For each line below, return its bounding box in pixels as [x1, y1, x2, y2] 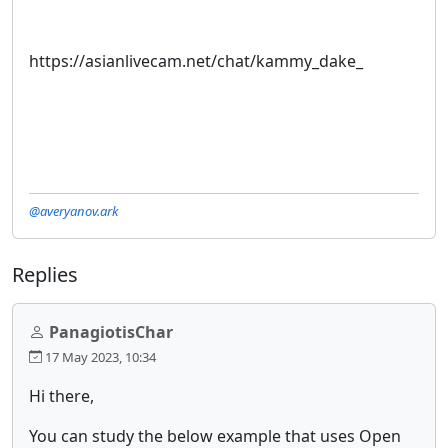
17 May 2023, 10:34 [42, 347, 156, 366]
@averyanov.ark [29, 201, 118, 220]
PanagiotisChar [49, 320, 173, 343]
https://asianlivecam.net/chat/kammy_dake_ [29, 49, 363, 72]
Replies [12, 260, 78, 288]
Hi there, [29, 384, 94, 407]
